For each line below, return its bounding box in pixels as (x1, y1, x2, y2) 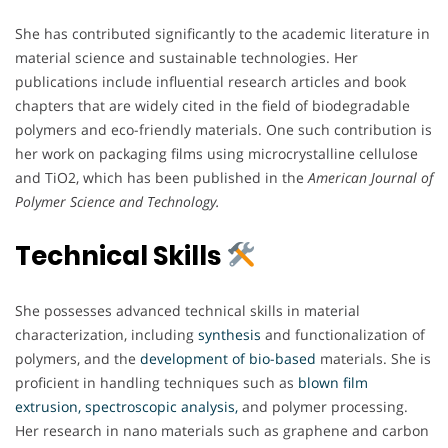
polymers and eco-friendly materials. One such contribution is (15, 120, 432, 140)
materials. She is (316, 349, 431, 369)
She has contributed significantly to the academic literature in (15, 24, 430, 44)
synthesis (198, 325, 265, 345)
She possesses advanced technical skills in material (15, 301, 360, 321)
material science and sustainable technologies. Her (15, 48, 358, 68)
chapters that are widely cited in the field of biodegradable (15, 96, 410, 116)
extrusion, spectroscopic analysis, (15, 397, 238, 417)
